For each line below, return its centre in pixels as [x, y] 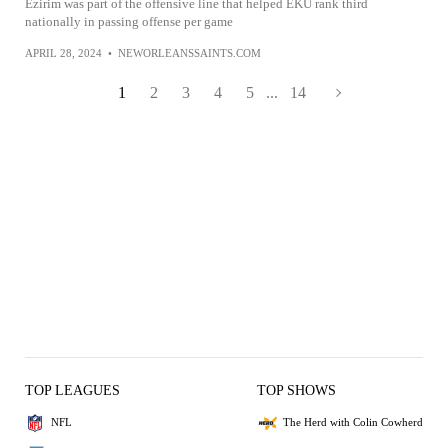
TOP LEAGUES [72, 390]
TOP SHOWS [296, 390]
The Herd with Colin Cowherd [353, 422]
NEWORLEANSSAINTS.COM [189, 52]
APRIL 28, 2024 [63, 52]
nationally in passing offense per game [129, 21]
